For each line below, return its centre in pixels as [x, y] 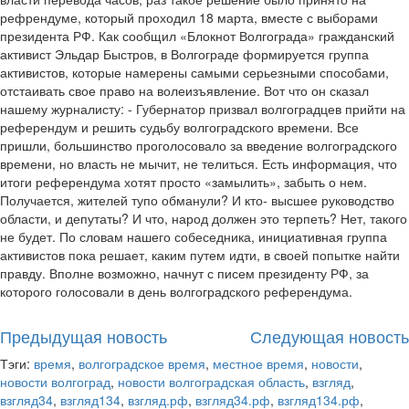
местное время [258, 364]
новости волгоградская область [211, 382]
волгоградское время [142, 364]
